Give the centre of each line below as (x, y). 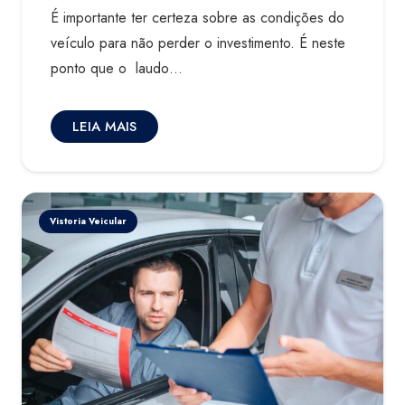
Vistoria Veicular (89, 221)
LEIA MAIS (104, 127)
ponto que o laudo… (117, 69)
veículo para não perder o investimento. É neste (198, 43)
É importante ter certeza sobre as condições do (198, 18)
